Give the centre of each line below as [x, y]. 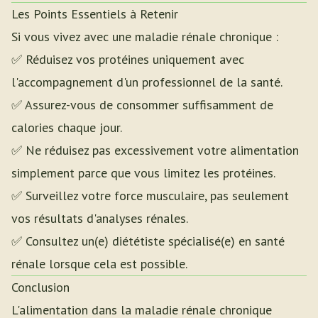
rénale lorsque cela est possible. [99, 264]
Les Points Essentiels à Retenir [95, 14]
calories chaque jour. [67, 127]
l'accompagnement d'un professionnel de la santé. [147, 82]
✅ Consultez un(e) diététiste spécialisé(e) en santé [148, 241]
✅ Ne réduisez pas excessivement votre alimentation [155, 150]
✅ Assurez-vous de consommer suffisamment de [142, 105]
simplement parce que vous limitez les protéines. [143, 173]
